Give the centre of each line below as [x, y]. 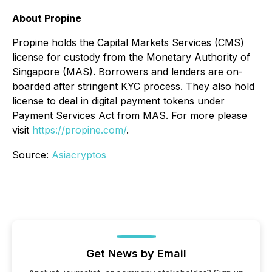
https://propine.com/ [79, 130]
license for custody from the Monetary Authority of [131, 57]
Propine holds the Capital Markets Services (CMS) [128, 42]
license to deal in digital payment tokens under [118, 101]
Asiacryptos [79, 155]
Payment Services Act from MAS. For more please [130, 115]
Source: [32, 155]
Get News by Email [136, 253]
